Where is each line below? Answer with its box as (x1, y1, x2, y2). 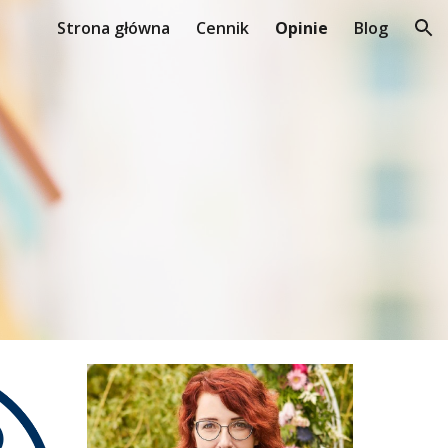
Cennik (196, 17, 249, 39)
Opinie (275, 17, 328, 39)
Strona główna (57, 17, 170, 39)
